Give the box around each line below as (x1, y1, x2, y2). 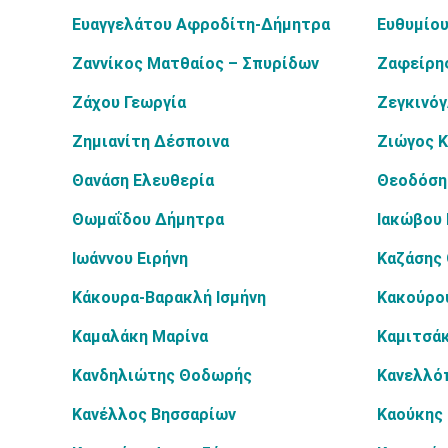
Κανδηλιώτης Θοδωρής (72, 366, 252, 385)
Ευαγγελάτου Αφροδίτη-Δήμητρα (72, 15, 330, 34)
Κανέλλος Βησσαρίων (72, 405, 236, 424)
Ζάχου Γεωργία (72, 93, 186, 112)
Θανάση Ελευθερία (72, 171, 214, 190)
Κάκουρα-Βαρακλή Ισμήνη (72, 288, 266, 307)
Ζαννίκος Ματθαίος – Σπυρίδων (72, 54, 319, 73)
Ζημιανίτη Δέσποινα (72, 132, 229, 151)
